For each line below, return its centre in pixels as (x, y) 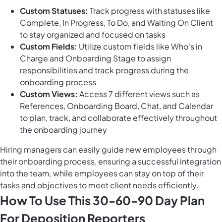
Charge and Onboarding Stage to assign (95, 58)
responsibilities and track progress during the (104, 70)
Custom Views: (49, 94)
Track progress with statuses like (149, 11)
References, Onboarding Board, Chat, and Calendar (116, 106)
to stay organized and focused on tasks (93, 35)
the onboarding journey (63, 130)
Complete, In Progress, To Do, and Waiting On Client (116, 23)
